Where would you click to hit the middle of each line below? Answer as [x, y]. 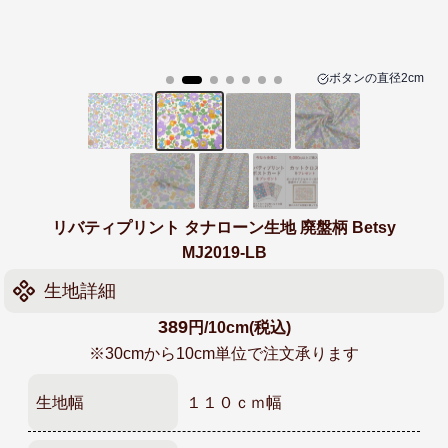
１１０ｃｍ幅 [233, 402]
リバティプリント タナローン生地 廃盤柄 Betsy [224, 227]
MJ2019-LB [224, 252]
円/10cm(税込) [239, 327]
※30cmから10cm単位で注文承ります [224, 353]
